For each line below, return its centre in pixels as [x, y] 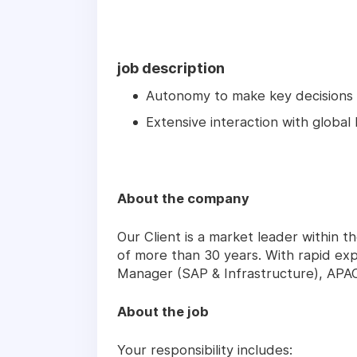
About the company [183, 199]
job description [171, 69]
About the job [163, 312]
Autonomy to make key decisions [249, 96]
